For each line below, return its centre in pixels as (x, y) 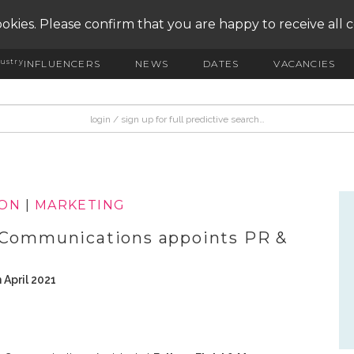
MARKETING (80, 205)
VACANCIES (305, 64)
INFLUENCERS (62, 64)
